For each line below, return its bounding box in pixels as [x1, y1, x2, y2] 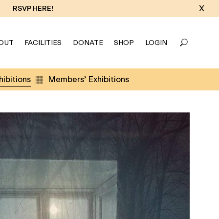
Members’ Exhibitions [47, 72, 129, 86]
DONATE [72, 37, 103, 48]
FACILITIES [24, 37, 62, 48]
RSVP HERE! [12, 3, 53, 14]
